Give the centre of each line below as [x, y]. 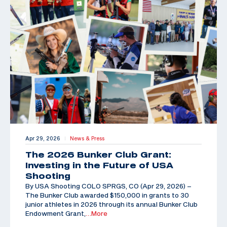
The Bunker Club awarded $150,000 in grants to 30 [107, 195]
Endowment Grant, [55, 213]
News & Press [87, 138]
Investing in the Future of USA [99, 165]
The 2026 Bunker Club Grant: [98, 154]
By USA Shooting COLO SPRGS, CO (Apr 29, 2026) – [108, 186]
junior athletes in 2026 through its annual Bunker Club [111, 204]
